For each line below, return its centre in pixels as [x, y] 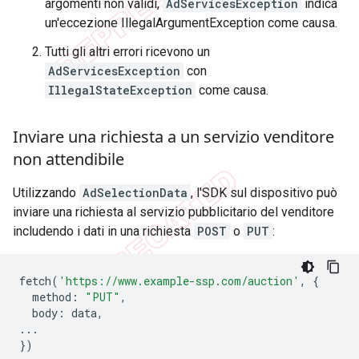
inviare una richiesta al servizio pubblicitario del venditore [173, 212]
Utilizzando [46, 193]
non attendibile [69, 159]
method [52, 297]
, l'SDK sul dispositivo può [264, 193]
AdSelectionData [135, 193]
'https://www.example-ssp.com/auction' [179, 281]
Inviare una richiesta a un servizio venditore [173, 137]
